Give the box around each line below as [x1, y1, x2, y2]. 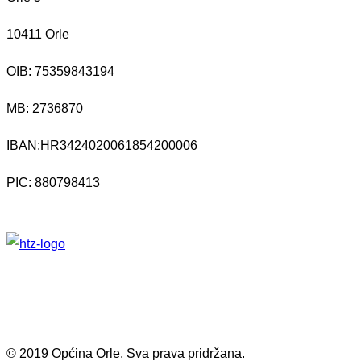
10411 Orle [6, 27, 69, 41]
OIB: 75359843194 [6, 64, 114, 78]
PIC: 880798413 [6, 175, 100, 189]
